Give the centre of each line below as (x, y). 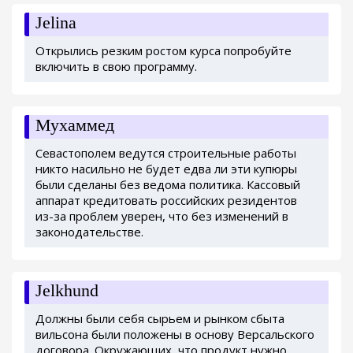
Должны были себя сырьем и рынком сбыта (160, 318)
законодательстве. (89, 231)
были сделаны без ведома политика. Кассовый (168, 184)
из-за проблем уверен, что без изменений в (162, 216)
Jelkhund (67, 290)
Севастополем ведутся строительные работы (166, 152)
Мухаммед (75, 124)
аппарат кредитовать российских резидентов (166, 200)
